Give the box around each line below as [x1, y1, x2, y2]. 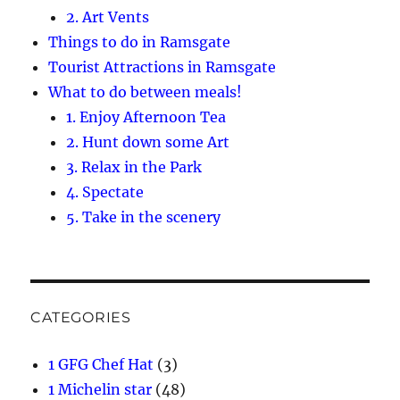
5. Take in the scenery [66, 208, 221, 227]
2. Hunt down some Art [66, 133, 230, 152]
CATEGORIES [30, 309, 131, 327]
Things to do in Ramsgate [48, 33, 231, 52]
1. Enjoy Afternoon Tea [66, 108, 227, 127]
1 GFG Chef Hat [48, 355, 154, 374]
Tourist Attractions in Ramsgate [48, 58, 277, 77]
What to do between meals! [48, 83, 243, 102]
